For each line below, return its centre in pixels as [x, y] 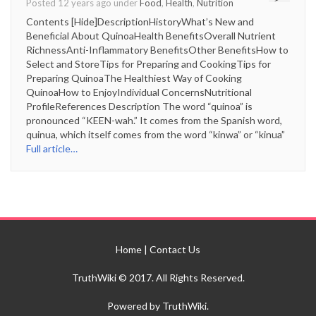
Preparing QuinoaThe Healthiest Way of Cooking [134, 78]
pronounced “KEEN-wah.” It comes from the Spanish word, [154, 120]
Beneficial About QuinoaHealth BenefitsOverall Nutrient [151, 35]
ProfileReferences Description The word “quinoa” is [139, 106]
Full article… [52, 148]
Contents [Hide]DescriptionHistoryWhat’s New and [140, 21]
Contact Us [175, 249]
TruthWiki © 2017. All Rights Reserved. [158, 277]
